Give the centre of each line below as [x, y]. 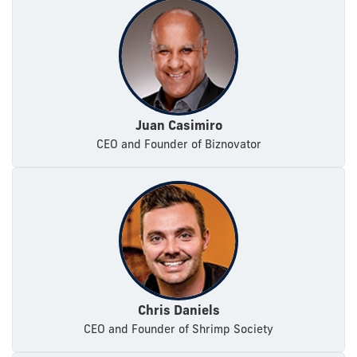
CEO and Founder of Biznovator [178, 145]
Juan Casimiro [178, 126]
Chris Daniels [178, 310]
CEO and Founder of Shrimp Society [178, 330]
